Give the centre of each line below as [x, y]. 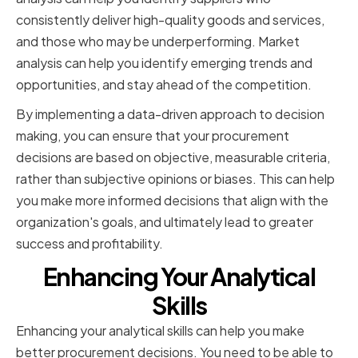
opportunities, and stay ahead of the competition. [164, 85]
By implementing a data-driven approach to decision [170, 114]
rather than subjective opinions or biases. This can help [175, 179]
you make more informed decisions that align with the [172, 201]
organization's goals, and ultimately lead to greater [165, 222]
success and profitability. [89, 244]
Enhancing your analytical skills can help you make [160, 331]
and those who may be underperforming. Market [158, 42]
